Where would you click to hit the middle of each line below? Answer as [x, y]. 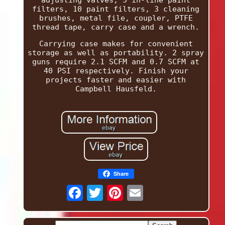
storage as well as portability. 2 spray [116, 53]
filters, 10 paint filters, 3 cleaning [116, 9]
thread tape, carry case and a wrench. [116, 27]
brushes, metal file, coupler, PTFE [116, 18]
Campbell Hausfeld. [116, 89]
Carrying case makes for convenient [116, 44]
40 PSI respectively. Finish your [116, 71]
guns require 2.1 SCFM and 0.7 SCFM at [116, 62]
